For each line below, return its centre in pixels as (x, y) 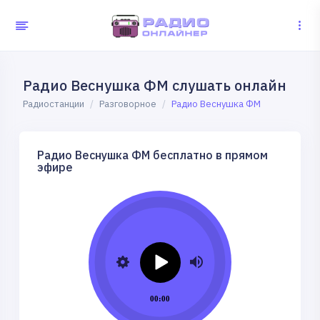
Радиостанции (54, 104)
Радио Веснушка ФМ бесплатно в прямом (152, 155)
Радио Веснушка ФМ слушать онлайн (155, 85)
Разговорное (128, 104)
